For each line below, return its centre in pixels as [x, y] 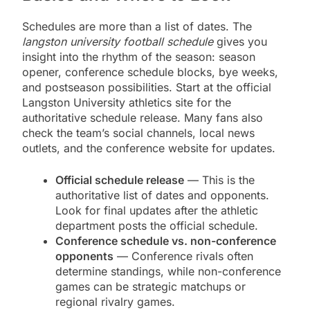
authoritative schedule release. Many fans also [143, 117]
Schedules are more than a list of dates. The [137, 26]
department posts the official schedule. [157, 225]
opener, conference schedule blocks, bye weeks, [150, 72]
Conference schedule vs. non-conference [166, 240]
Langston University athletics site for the [127, 102]
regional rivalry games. [115, 301]
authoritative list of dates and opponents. [162, 195]
